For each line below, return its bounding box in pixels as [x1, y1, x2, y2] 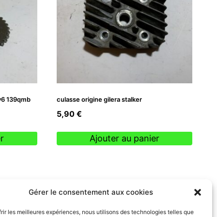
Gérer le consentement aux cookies [29, 187, 154, 197]
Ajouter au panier [89, 133, 159, 144]
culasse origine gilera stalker [56, 95, 142, 103]
